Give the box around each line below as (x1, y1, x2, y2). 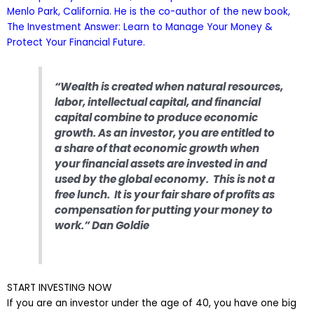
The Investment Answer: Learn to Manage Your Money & (7, 20, 273, 34)
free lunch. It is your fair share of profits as (55, 187, 275, 203)
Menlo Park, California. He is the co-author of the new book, (7, 5, 290, 19)
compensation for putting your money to (55, 203, 273, 218)
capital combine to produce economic (55, 110, 259, 125)
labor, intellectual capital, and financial (55, 95, 261, 110)
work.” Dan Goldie (55, 218, 150, 233)
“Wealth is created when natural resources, (55, 79, 284, 95)
